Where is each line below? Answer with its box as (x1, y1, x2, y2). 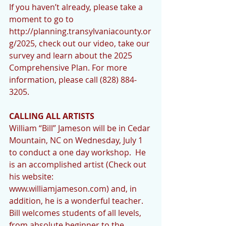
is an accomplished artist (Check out (9, 159, 148, 170)
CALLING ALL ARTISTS (9, 110, 96, 122)
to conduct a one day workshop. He (9, 147, 148, 158)
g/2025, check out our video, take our (9, 38, 152, 49)
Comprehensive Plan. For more (9, 62, 129, 73)
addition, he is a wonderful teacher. (9, 195, 147, 206)
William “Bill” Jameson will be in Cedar (9, 123, 152, 134)
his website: (9, 171, 55, 182)
